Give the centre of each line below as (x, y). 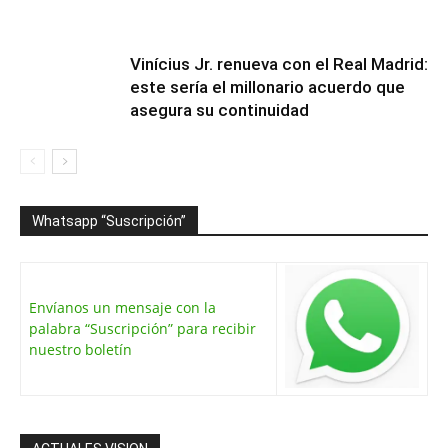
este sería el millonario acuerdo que (267, 86)
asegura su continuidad (219, 109)
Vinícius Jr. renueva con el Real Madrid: (279, 63)
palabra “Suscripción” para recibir (142, 328)
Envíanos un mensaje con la (122, 307)
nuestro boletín (80, 349)
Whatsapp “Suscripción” (109, 220)
